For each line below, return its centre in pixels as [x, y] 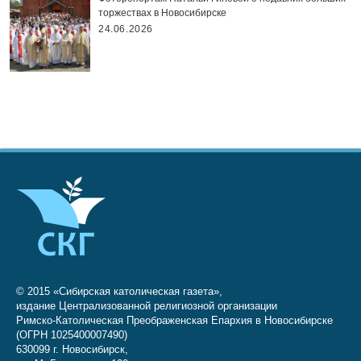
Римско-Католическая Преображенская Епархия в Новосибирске [174, 320]
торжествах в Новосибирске [162, 12]
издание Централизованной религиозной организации [147, 305]
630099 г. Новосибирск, [72, 349]
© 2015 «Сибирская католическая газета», [119, 291]
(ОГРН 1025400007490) [72, 334]
